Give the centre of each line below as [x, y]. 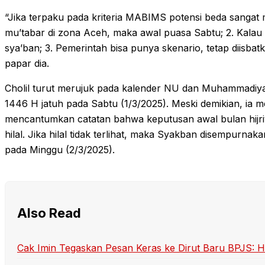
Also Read [49, 213]
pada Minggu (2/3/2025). [60, 149]
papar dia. [27, 63]
